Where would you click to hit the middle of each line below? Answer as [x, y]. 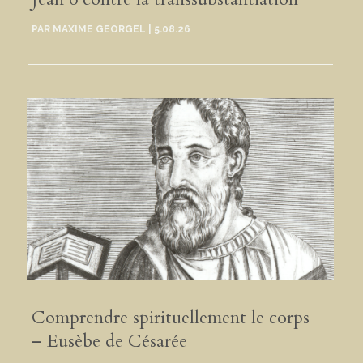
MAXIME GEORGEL [100, 29]
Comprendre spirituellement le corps [171, 318]
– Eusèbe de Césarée [110, 342]
